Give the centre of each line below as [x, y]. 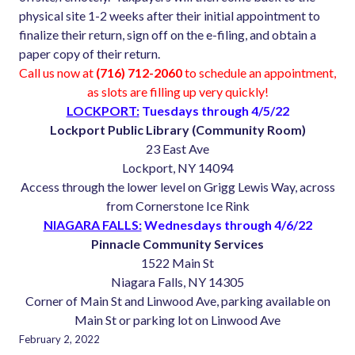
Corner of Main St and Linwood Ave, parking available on [177, 301]
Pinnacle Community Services [177, 244]
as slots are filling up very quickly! [177, 92]
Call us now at [57, 73]
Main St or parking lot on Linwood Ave [177, 320]
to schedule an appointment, [259, 73]
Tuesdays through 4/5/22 [214, 111]
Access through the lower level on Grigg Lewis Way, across [177, 187]
